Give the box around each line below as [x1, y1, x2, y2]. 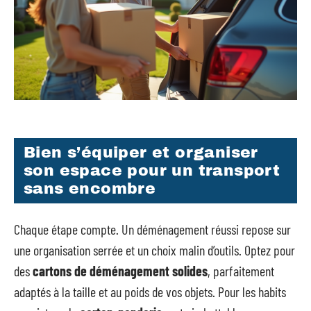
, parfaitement [208, 262, 274, 279]
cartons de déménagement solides [33, 262, 208, 279]
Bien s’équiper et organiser [24, 144, 258, 161]
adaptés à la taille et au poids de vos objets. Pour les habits [14, 283, 286, 300]
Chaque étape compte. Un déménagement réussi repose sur [14, 221, 291, 237]
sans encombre [24, 180, 156, 197]
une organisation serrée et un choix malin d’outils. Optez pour [14, 242, 295, 258]
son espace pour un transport [24, 162, 280, 179]
